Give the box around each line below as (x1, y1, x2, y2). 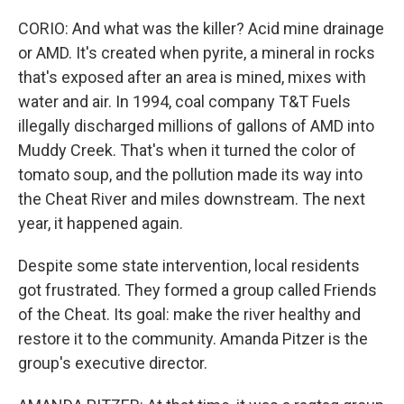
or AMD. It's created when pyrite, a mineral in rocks (18, 43, 375, 62)
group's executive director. (18, 353, 207, 372)
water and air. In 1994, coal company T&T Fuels (18, 92, 351, 111)
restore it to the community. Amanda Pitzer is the (18, 329, 368, 348)
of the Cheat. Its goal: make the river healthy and (18, 305, 361, 324)
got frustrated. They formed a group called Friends (18, 280, 377, 299)
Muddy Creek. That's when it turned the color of (18, 141, 356, 160)
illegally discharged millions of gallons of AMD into (18, 116, 374, 135)
